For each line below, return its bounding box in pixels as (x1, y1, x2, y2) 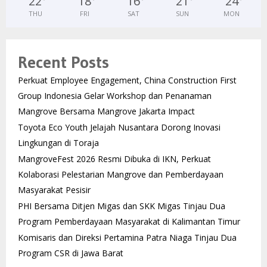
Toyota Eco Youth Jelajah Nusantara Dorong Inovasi (18, 121, 221, 133)
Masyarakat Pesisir (18, 184, 91, 195)
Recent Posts (18, 51, 109, 72)
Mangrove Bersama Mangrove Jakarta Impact (18, 105, 195, 117)
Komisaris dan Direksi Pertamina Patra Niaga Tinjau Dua (18, 231, 237, 243)
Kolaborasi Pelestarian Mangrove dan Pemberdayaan (18, 168, 223, 180)
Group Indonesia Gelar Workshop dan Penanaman (18, 89, 212, 101)
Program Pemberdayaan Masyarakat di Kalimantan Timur (18, 215, 240, 227)
